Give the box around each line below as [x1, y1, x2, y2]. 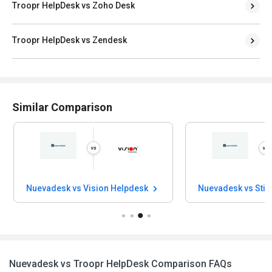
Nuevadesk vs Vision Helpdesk [26, 183, 150, 193]
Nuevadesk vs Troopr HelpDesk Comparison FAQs [9, 257, 232, 270]
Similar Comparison [12, 100, 112, 114]
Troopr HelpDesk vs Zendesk [12, 35, 127, 45]
